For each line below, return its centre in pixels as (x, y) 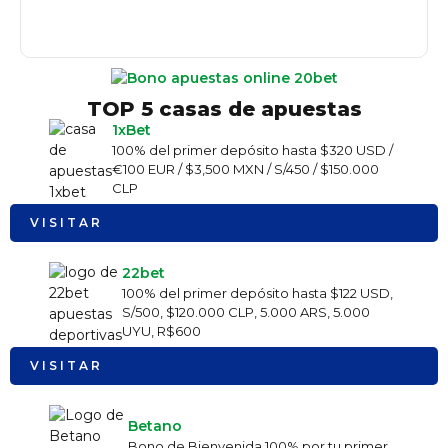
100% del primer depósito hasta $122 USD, (257, 293)
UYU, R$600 (161, 331)
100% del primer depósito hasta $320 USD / (252, 150)
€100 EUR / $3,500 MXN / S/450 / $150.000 (245, 169)
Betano (155, 425)
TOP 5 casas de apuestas (224, 109)
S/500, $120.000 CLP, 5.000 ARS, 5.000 (246, 312)
